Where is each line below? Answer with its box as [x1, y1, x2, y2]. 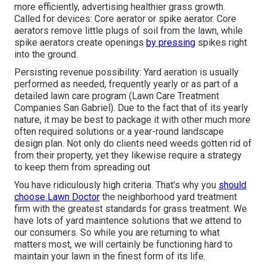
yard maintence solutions [66, 215, 170, 227]
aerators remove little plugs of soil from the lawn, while [14, 25, 243, 37]
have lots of [14, 215, 66, 227]
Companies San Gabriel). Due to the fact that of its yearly [14, 102, 248, 114]
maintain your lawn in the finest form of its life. [14, 251, 205, 262]
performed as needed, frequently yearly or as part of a [14, 78, 238, 90]
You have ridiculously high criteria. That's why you [14, 179, 218, 191]
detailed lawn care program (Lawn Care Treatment [14, 90, 219, 102]
